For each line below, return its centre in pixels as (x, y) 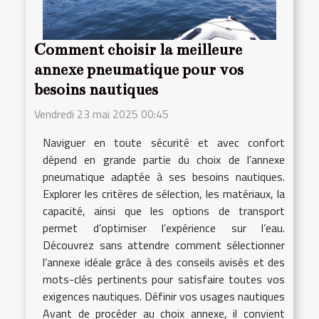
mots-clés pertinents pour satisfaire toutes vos (164, 279)
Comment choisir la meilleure (138, 50)
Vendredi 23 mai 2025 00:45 (101, 114)
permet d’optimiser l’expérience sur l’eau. (164, 228)
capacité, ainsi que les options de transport (164, 211)
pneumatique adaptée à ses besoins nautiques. (164, 177)
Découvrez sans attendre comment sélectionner (164, 245)
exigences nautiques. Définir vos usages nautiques (164, 297)
